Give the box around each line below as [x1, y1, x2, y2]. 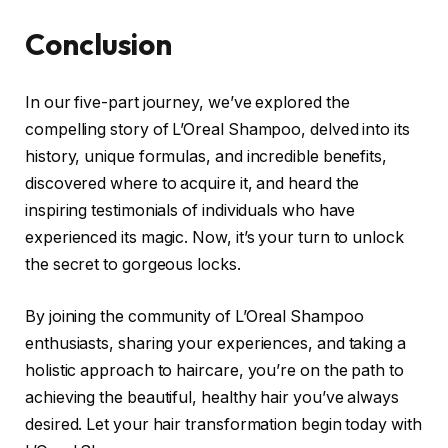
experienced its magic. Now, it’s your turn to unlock [25, 228, 404, 248]
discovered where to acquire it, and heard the [25, 174, 360, 194]
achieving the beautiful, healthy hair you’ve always [25, 387, 399, 407]
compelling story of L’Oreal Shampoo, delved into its [25, 120, 410, 140]
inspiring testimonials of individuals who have [25, 201, 356, 221]
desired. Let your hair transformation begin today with [25, 414, 422, 434]
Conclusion [25, 26, 173, 64]
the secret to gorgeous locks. [25, 255, 241, 275]
